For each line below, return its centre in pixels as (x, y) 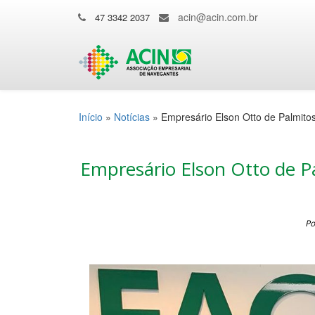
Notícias (132, 117)
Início (91, 117)
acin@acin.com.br (218, 17)
